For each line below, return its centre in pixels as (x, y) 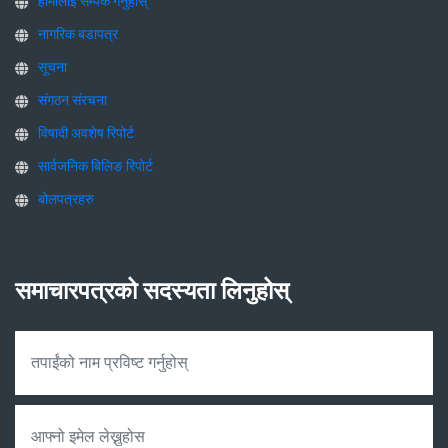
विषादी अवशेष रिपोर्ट (86, 132)
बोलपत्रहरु (66, 198)
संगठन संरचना (72, 99)
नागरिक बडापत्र (78, 33)
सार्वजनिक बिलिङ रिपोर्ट (95, 165)
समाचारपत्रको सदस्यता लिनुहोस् (152, 290)
